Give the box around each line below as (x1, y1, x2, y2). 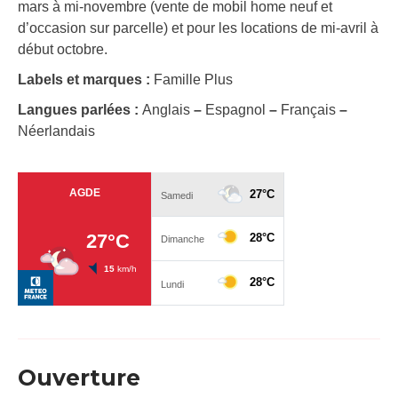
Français (277, 102, 339, 118)
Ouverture (18, 364, 140, 392)
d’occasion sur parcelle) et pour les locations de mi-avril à (18, 20, 378, 36)
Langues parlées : (18, 102, 142, 118)
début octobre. (18, 42, 107, 58)
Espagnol (202, 102, 269, 118)
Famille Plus (154, 72, 233, 88)
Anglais (142, 102, 194, 118)
